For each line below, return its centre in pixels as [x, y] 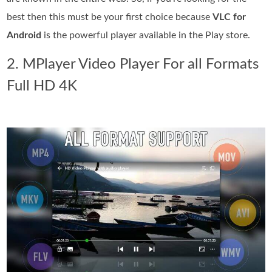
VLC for [229, 17]
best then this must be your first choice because [110, 17]
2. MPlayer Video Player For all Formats [133, 64]
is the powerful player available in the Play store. [146, 35]
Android [24, 35]
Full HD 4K [42, 86]
